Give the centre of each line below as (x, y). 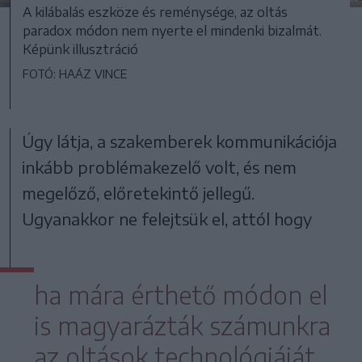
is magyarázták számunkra (182, 325)
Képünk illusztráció (80, 49)
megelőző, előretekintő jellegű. (139, 192)
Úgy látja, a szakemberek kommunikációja (180, 141)
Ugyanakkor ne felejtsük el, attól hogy (167, 218)
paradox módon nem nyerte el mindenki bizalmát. (172, 30)
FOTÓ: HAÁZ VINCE (75, 74)
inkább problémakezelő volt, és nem (160, 166)
